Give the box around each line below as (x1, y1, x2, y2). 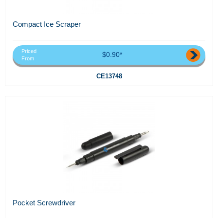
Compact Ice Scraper (13, 19, 81, 28)
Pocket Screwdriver (13, 199, 75, 207)
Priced (21, 48, 36, 54)
